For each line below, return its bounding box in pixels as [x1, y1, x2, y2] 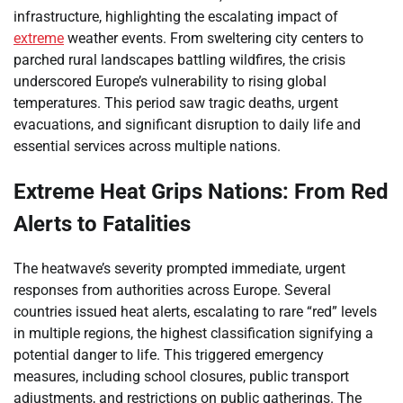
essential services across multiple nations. [13, 137, 281, 155]
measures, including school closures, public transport [13, 367, 349, 385]
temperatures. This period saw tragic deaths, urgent [13, 94, 338, 112]
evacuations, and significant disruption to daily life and [13, 115, 361, 133]
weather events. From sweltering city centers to [64, 29, 363, 47]
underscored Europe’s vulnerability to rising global [13, 72, 327, 90]
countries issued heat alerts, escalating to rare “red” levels [13, 302, 377, 320]
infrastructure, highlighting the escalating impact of [13, 7, 338, 25]
